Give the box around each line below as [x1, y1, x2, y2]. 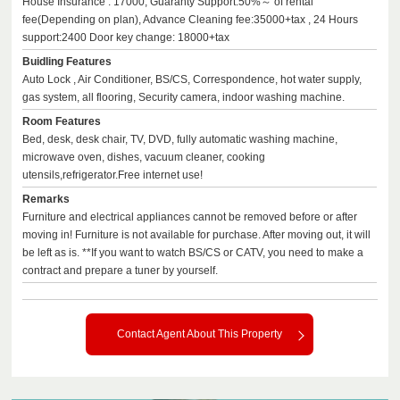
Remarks [22, 193, 71, 205]
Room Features [22, 115, 102, 128]
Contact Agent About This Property [117, 328, 283, 340]
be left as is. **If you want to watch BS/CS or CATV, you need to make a [22, 246, 364, 259]
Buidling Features [22, 55, 112, 68]
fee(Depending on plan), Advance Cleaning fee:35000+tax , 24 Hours [22, 13, 359, 26]
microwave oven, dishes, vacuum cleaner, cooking [22, 151, 266, 163]
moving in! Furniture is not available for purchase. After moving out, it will [22, 229, 371, 241]
